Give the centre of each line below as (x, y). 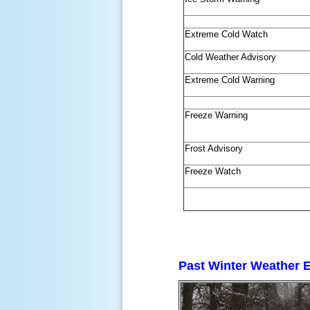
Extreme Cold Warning (229, 80)
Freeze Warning (216, 115)
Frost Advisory (213, 148)
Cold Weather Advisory (230, 57)
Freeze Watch (212, 171)
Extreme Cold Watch (226, 34)
